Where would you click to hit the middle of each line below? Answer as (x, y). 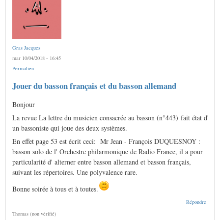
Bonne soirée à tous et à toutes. (55, 189)
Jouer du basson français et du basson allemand (94, 86)
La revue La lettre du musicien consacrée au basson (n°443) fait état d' (110, 118)
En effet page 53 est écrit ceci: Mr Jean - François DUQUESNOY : (106, 141)
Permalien (23, 69)
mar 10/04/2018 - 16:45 (37, 58)
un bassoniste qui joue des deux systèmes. (70, 128)
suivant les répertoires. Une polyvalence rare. (75, 172)
